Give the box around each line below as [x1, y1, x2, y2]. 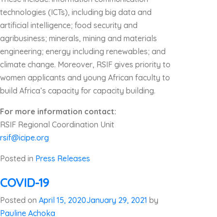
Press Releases [35, 154, 90, 163]
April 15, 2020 [39, 195, 86, 205]
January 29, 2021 [86, 195, 147, 205]
